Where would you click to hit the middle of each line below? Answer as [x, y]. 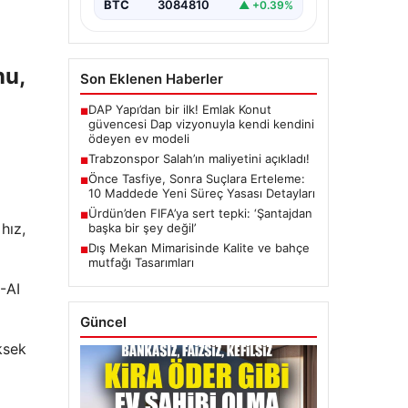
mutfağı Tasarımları [141, 263]
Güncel [103, 322]
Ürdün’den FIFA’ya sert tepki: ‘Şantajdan [200, 214]
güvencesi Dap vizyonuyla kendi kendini [201, 124]
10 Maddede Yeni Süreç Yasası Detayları [201, 194]
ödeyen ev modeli [138, 139]
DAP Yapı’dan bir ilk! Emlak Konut [179, 110]
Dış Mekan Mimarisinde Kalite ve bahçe [199, 248]
